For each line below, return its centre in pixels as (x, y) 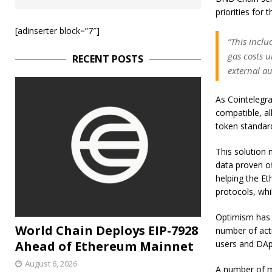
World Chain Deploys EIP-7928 (107, 230)
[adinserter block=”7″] (57, 31)
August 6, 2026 (51, 263)
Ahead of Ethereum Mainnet (104, 246)
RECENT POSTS (108, 59)
